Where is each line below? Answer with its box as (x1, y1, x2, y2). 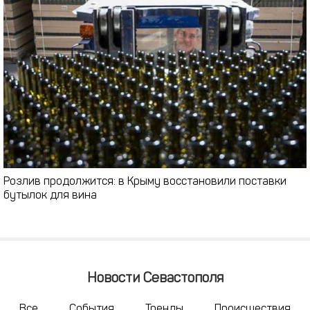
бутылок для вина (3, 190, 97, 201)
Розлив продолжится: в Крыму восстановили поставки (3, 176, 286, 188)
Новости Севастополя (86, 271, 224, 286)
